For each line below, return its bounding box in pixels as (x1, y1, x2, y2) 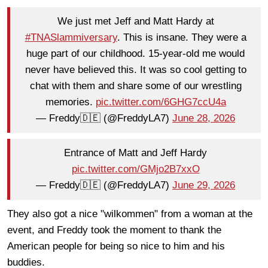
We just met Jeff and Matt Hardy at (57, 16, 214, 28)
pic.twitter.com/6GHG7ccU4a (95, 96, 226, 108)
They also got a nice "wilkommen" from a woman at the (7, 208, 252, 220)
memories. (45, 96, 96, 108)
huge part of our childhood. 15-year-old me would (26, 48, 245, 60)
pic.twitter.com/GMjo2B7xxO (71, 163, 200, 175)
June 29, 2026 (172, 179, 235, 191)
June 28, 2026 (172, 112, 235, 124)
